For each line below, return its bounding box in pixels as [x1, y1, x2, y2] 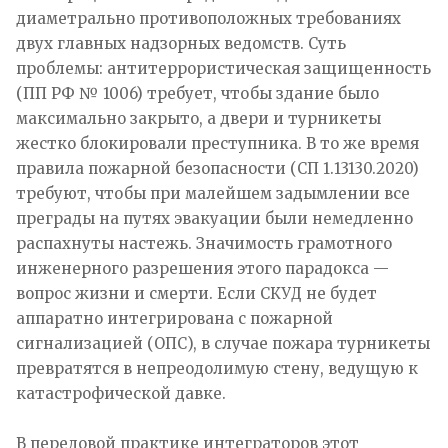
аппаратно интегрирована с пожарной [16, 308, 333, 328]
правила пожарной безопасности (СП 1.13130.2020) [16, 158, 419, 178]
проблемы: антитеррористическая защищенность [16, 58, 431, 78]
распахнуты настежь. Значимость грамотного [16, 233, 392, 253]
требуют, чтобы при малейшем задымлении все [16, 183, 410, 203]
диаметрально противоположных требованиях [16, 8, 401, 28]
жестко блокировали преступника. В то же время [16, 133, 419, 153]
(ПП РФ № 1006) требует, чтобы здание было [16, 83, 379, 103]
